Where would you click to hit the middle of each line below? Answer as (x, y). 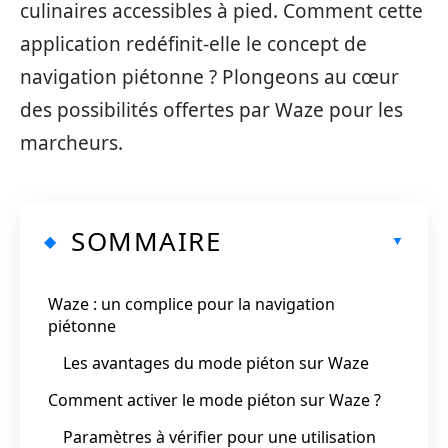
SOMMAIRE (146, 240)
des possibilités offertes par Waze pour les (211, 110)
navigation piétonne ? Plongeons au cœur (209, 77)
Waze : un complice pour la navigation (191, 303)
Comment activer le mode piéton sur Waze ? (214, 399)
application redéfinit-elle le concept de (193, 44)
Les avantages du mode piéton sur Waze (216, 362)
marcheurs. (71, 143)
